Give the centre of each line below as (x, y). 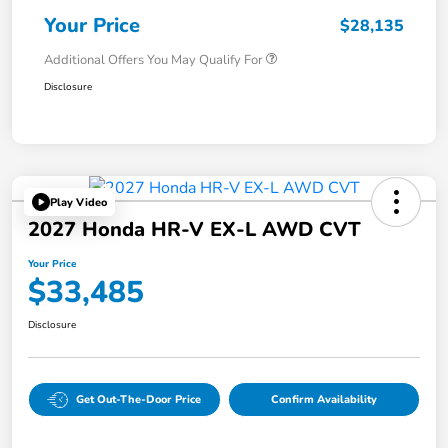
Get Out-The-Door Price (139, 400)
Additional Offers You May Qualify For (153, 60)
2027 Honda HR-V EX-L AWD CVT (194, 230)
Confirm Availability (323, 400)
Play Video (78, 202)
